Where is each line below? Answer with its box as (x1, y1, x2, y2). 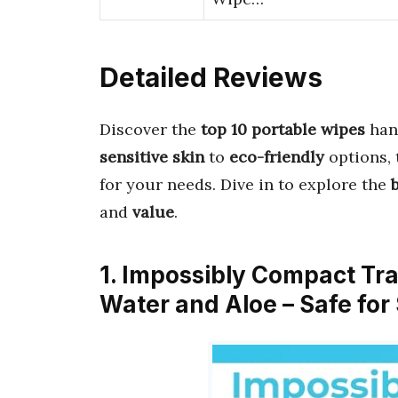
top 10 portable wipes (201, 118, 365, 139)
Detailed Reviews (99, 61, 322, 94)
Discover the (99, 118, 201, 139)
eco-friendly (229, 146, 324, 167)
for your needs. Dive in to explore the (99, 173, 391, 195)
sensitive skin (99, 146, 204, 167)
